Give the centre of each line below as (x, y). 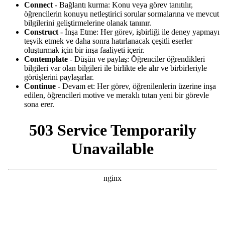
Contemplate (46, 59)
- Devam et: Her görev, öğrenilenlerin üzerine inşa (136, 86)
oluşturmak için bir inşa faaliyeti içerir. (84, 50)
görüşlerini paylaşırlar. (59, 77)
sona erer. (39, 104)
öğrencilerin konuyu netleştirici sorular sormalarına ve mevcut (122, 14)
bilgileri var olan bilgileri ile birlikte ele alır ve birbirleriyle (116, 68)
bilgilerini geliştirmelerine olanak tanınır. (88, 23)
